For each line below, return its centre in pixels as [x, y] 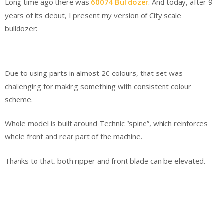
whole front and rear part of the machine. [73, 136]
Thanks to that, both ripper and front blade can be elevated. [105, 160]
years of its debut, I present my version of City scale [93, 15]
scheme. [19, 99]
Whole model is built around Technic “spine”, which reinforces [106, 123]
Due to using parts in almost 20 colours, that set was [94, 73]
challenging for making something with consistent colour [98, 86]
